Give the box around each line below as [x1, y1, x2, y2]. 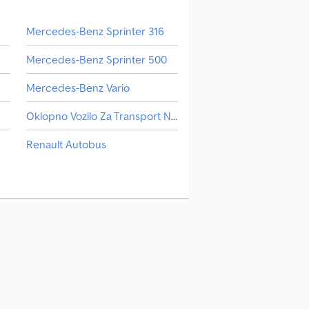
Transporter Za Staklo [26, 165, 130, 179]
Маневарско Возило [26, 193, 129, 208]
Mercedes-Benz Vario [26, 80, 130, 94]
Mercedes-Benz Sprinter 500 [26, 52, 167, 66]
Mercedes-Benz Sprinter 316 [26, 23, 164, 38]
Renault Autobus [26, 137, 106, 151]
